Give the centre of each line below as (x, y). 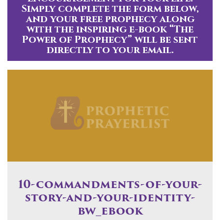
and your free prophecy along (110, 19)
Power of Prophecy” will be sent (110, 39)
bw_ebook (110, 212)
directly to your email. (110, 50)
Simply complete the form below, (110, 8)
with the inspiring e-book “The (110, 29)
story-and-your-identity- (110, 198)
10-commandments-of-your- (110, 185)
